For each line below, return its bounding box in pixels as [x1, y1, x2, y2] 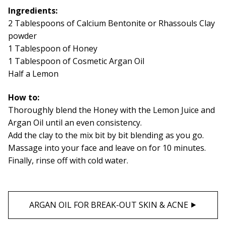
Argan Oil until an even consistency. [8, 117, 142, 129]
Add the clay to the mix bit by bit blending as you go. [8, 130, 204, 141]
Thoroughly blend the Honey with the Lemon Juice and [8, 104, 215, 116]
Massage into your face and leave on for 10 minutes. [8, 142, 206, 154]
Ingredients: [8, 5, 58, 16]
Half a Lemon [8, 68, 59, 79]
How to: [8, 92, 39, 103]
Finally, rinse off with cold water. [8, 155, 128, 166]
